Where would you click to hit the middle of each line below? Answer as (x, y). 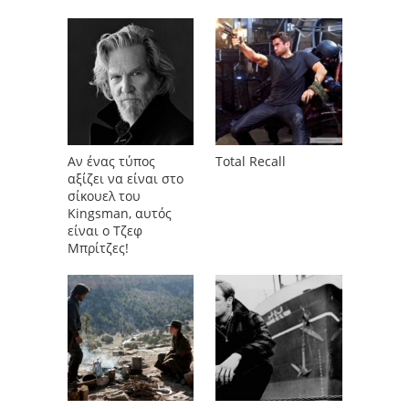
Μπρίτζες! (98, 247)
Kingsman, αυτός (120, 213)
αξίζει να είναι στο (126, 178)
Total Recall (251, 161)
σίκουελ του (104, 195)
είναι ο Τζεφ (105, 230)
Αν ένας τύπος (111, 161)
